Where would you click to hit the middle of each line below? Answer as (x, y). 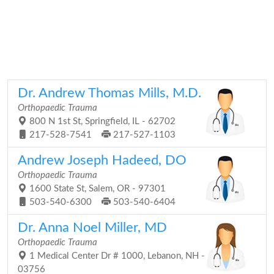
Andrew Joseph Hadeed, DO (102, 160)
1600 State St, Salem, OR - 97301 (96, 189)
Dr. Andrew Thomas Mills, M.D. (109, 93)
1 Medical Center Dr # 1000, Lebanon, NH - (116, 256)
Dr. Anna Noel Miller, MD (92, 228)
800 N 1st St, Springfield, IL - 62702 (101, 121)
